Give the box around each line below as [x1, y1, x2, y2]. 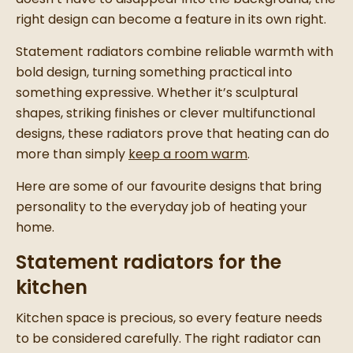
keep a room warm [128, 145, 247, 164]
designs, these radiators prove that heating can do [16, 124, 329, 143]
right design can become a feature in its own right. [16, 10, 326, 29]
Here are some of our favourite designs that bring [16, 177, 321, 196]
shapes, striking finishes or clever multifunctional [16, 104, 315, 123]
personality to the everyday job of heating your [16, 198, 307, 217]
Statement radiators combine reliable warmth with [16, 43, 333, 61]
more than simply [16, 145, 128, 164]
